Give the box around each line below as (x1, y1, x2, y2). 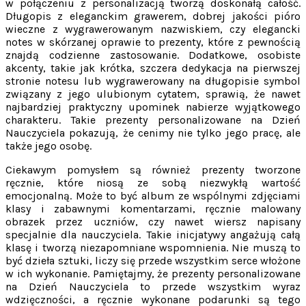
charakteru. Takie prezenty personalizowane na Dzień (5, 113, 301, 126)
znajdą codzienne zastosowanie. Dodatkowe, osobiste (5, 48, 301, 61)
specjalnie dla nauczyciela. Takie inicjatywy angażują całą (5, 227, 301, 241)
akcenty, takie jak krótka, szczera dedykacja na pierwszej (5, 61, 301, 74)
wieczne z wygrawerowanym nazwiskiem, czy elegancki (5, 22, 301, 36)
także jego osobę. (5, 139, 92, 152)
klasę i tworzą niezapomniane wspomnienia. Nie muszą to (5, 240, 301, 254)
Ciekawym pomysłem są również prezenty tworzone (5, 163, 301, 176)
